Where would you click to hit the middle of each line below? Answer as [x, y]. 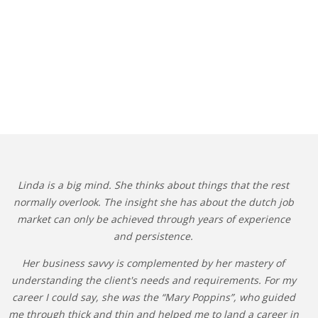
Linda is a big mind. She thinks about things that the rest [153, 185]
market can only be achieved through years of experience [153, 219]
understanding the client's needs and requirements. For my [153, 280]
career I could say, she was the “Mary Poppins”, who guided [153, 297]
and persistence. [153, 236]
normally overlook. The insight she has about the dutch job [153, 202]
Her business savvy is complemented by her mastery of [153, 263]
